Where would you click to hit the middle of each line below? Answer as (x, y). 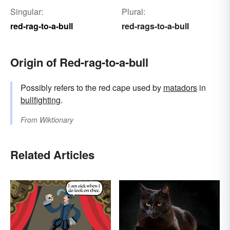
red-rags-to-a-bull (155, 26)
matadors (180, 88)
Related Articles (52, 155)
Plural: (133, 12)
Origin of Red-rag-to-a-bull (79, 62)
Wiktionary (56, 120)
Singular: (27, 12)
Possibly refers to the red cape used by (92, 88)
